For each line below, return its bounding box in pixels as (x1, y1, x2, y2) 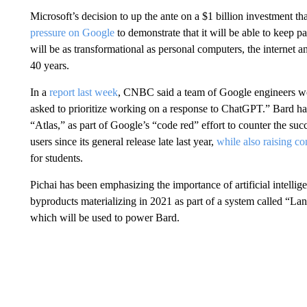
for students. (29, 152, 83, 164)
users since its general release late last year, (29, 136, 217, 147)
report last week (49, 86, 118, 98)
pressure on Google (29, 27, 114, 38)
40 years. (29, 60, 69, 71)
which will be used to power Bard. (29, 212, 180, 223)
